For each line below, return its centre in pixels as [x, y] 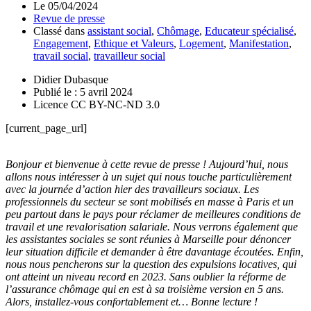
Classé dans [59, 31]
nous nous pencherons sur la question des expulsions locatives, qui [151, 264]
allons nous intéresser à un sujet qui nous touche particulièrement [149, 176]
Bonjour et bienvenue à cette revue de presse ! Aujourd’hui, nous [147, 164]
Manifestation [259, 43]
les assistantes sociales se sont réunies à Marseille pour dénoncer [148, 239]
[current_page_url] [46, 128]
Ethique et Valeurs [134, 43]
